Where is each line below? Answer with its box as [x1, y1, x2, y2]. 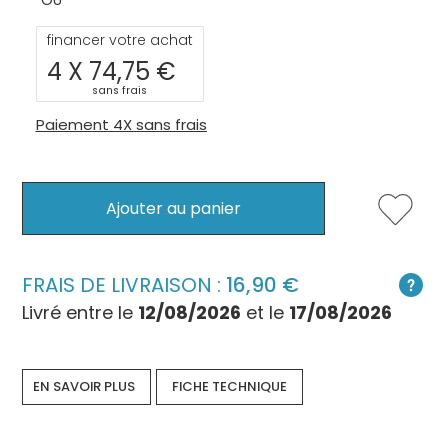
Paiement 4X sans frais [35, 113, 207, 135]
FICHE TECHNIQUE [172, 377, 288, 397]
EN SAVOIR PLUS [33, 377, 136, 397]
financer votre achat [46, 29, 193, 50]
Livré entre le [22, 300, 139, 326]
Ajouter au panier [106, 197, 242, 221]
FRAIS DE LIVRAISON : [22, 271, 227, 300]
